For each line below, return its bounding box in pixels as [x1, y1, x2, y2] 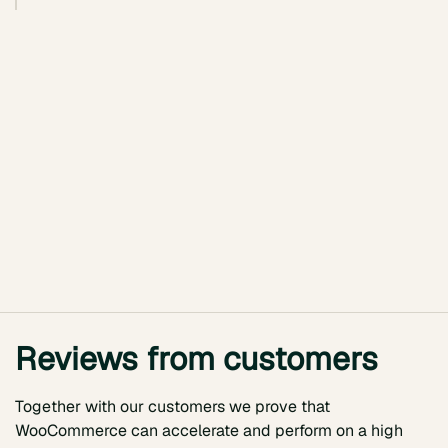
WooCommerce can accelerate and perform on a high [15, 420, 403, 442]
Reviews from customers [15, 338, 378, 380]
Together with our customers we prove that [15, 396, 330, 418]
